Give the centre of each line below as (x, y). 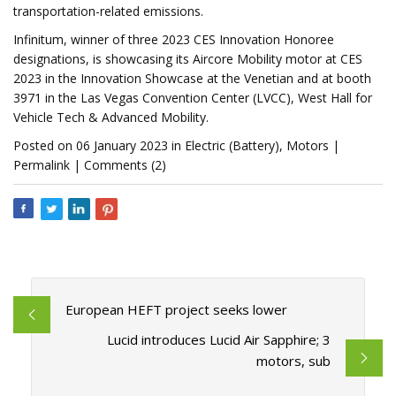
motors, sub (294, 361)
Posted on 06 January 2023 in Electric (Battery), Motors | (176, 145)
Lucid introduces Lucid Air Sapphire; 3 (219, 340)
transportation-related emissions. (108, 11)
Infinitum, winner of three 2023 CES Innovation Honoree (174, 39)
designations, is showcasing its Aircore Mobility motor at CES (188, 59)
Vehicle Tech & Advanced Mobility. (111, 117)
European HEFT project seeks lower (176, 310)
